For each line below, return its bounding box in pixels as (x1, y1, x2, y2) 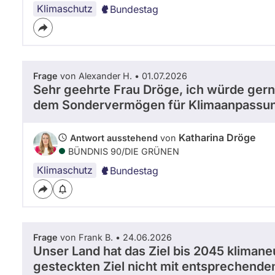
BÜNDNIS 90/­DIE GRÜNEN (68, 145, 179, 157)
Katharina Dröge (179, 131, 255, 144)
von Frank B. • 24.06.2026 (58, 231, 172, 242)
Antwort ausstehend (70, 132, 158, 143)
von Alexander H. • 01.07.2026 (58, 70, 187, 81)
